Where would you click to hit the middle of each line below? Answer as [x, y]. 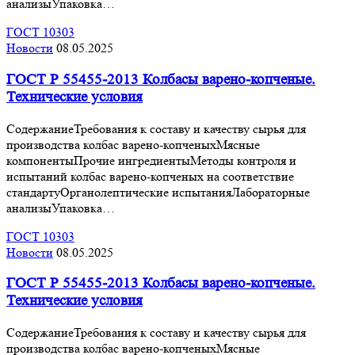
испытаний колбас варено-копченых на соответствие [150, 176]
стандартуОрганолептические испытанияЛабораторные [158, 192]
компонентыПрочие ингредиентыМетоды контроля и [151, 160]
